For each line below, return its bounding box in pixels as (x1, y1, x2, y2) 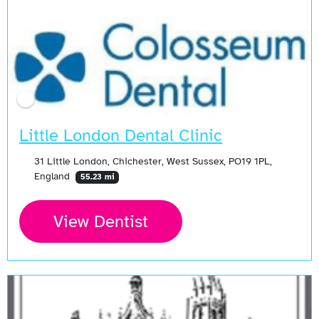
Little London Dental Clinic (19, 124, 222, 146)
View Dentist (53, 210, 148, 232)
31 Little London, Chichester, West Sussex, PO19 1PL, (33, 154, 272, 167)
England (33, 169, 73, 182)
